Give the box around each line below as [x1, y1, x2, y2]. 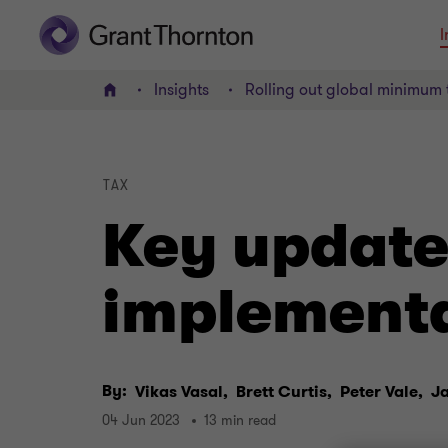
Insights [154, 79, 209, 101]
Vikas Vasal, [135, 381, 228, 403]
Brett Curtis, [236, 381, 332, 403]
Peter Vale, [340, 381, 423, 403]
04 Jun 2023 [102, 411, 180, 431]
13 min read [204, 411, 276, 431]
